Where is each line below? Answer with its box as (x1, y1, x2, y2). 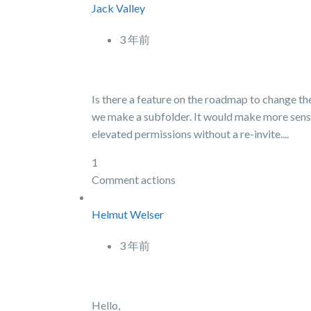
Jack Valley (92, 1, 145, 15)
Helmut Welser (92, 208, 164, 221)
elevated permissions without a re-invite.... (92, 127, 291, 140)
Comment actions (92, 173, 176, 186)
